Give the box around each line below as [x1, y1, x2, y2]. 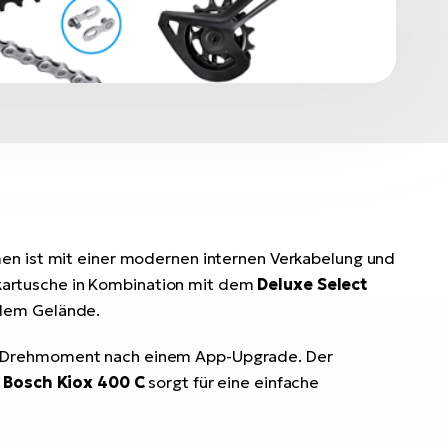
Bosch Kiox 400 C [3, 372, 145, 393]
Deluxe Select [257, 274, 368, 295]
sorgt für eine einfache [144, 372, 320, 393]
